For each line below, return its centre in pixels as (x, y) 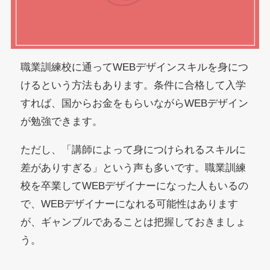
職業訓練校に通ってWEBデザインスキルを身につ (135, 67)
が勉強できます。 (62, 121)
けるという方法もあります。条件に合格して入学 (133, 85)
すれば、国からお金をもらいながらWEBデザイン (135, 103)
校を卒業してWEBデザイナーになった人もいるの (135, 186)
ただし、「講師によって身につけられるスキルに (133, 149)
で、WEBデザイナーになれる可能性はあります (130, 204)
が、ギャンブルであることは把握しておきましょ (133, 222)
